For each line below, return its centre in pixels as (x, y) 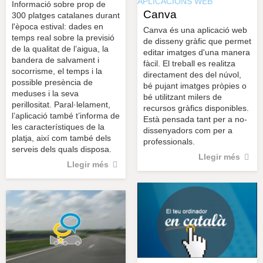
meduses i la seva (45, 93)
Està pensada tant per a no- (195, 119)
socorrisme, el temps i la (57, 71)
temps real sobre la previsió (63, 37)
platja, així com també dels (61, 138)
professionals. (169, 141)
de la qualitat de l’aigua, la (60, 48)
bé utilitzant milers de (183, 97)
